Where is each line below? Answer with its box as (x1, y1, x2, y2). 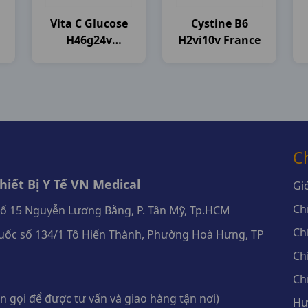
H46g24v (65, 32, 112, 47)
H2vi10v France (178, 32, 261, 47)
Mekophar (60, 49, 117, 64)
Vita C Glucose (49, 16, 128, 31)
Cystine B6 (190, 16, 248, 31)
